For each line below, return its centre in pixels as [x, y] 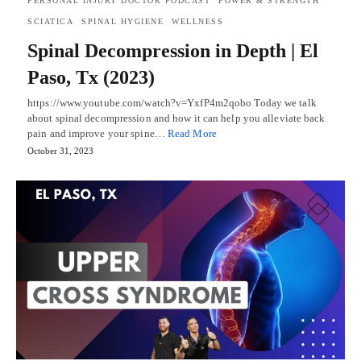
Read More [192, 134]
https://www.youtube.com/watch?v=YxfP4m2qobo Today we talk [172, 103]
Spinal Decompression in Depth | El [173, 51]
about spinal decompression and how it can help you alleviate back [176, 118]
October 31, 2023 [60, 151]
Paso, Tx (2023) [91, 78]
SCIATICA [50, 22]
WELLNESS [197, 22]
